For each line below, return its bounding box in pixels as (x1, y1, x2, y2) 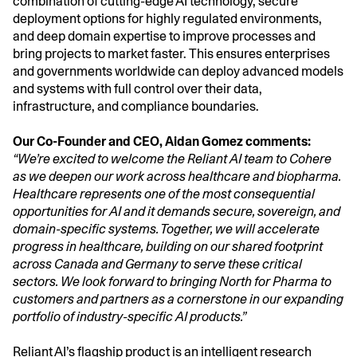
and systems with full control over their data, (13, 80, 262, 96)
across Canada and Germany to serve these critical (13, 256, 302, 272)
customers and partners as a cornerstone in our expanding (13, 291, 343, 307)
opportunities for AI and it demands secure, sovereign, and (13, 203, 340, 219)
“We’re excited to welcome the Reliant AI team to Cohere (13, 151, 331, 167)
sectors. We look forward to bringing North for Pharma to (13, 273, 331, 289)
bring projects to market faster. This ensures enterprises (13, 45, 330, 61)
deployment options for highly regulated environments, (13, 10, 322, 26)
